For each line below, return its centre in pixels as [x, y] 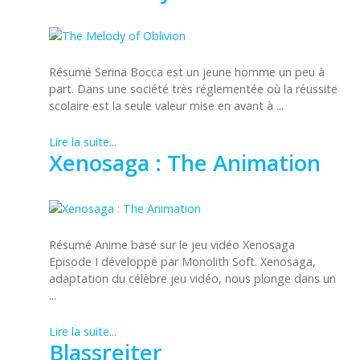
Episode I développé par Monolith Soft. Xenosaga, [182, 261]
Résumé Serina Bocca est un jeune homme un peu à [187, 72]
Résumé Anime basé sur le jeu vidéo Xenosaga [172, 244]
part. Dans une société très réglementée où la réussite [193, 89]
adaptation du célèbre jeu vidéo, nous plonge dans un [192, 278]
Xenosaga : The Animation [185, 163]
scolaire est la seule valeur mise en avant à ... [166, 106]
